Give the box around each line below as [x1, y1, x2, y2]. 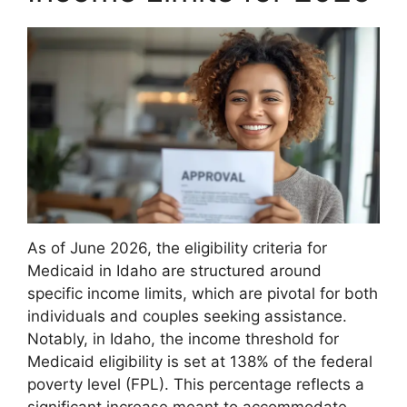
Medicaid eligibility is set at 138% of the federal [27, 352, 372, 372]
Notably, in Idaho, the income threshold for [27, 330, 339, 349]
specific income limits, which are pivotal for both [27, 284, 378, 303]
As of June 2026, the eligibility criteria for [27, 239, 327, 258]
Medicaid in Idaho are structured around [27, 262, 322, 281]
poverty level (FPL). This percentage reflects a [27, 375, 364, 394]
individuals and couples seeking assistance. [27, 307, 347, 326]
